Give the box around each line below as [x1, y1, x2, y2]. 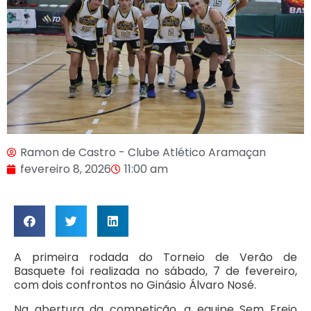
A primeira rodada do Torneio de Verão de [14, 249, 297, 266]
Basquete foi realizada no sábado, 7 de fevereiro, [14, 263, 297, 280]
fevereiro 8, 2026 [20, 161, 111, 178]
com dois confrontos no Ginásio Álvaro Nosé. [14, 277, 256, 294]
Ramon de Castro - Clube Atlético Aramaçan [20, 144, 266, 161]
